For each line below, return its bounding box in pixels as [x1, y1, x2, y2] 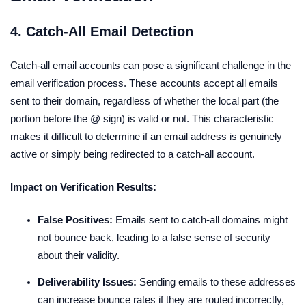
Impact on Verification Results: [10, 182, 156, 193]
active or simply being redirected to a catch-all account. [10, 149, 255, 161]
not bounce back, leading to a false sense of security [38, 232, 270, 243]
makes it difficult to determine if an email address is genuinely [10, 131, 282, 143]
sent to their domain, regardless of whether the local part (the [10, 96, 279, 107]
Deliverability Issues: [38, 277, 137, 288]
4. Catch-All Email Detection [10, 24, 193, 40]
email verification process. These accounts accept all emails [10, 78, 278, 89]
